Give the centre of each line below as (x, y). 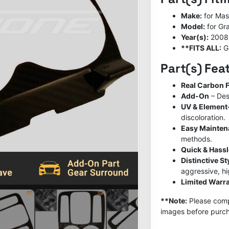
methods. (197, 139)
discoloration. (203, 117)
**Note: (174, 200)
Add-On (195, 96)
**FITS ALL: (201, 48)
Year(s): (195, 37)
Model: (193, 26)
